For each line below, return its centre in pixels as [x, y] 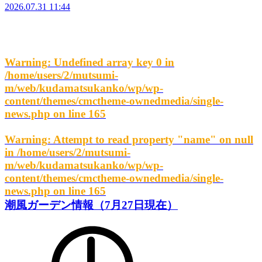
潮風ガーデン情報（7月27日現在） [91, 205]
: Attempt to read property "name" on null [150, 139]
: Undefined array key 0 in [111, 62]
